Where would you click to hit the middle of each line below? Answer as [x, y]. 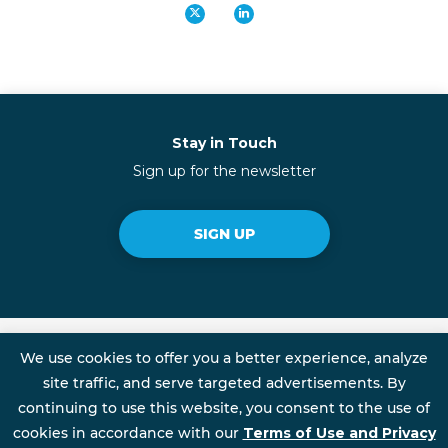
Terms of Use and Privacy [339, 432]
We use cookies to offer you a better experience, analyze [224, 357]
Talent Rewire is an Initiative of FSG [269, 383]
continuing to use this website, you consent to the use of [224, 407]
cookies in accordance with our [127, 432]
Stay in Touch [224, 143]
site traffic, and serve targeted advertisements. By [224, 382]
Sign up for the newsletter [224, 171]
